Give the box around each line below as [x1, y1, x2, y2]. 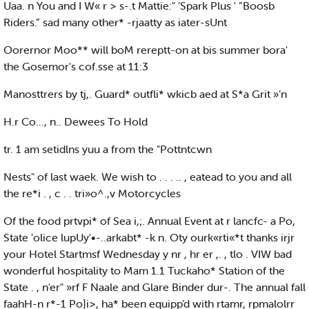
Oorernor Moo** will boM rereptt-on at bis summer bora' [3, 43, 288, 57]
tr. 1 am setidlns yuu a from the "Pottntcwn [3, 142, 212, 157]
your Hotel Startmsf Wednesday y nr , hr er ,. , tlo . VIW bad [3, 247, 292, 261]
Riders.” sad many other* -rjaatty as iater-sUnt [3, 15, 227, 30]
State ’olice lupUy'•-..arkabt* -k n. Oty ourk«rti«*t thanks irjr [3, 230, 295, 245]
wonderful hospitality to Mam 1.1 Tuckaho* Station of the [3, 263, 285, 278]
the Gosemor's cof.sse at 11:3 [3, 59, 148, 74]
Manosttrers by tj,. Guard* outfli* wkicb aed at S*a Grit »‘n [3, 87, 287, 101]
